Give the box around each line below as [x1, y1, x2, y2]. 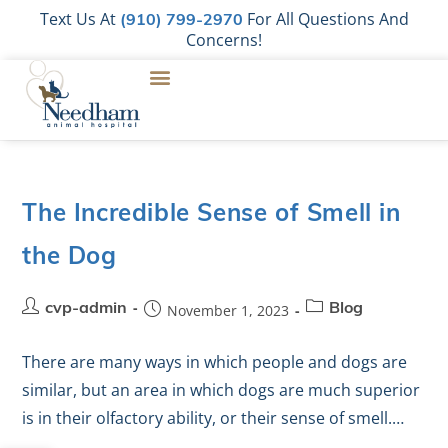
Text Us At [39, 8, 120, 30]
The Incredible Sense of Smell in [22, 203, 401, 227]
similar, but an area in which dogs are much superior [22, 379, 421, 401]
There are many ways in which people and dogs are [22, 351, 408, 373]
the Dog [22, 246, 117, 270]
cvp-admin [45, 301, 128, 317]
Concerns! [186, 29, 262, 51]
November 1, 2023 [167, 301, 290, 320]
